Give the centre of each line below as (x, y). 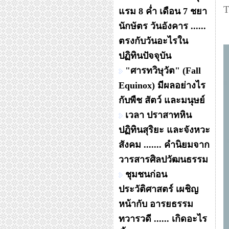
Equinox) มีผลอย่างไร (162, 85)
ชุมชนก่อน (146, 174)
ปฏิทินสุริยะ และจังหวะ (164, 130)
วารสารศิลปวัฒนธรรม (163, 159)
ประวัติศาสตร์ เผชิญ (158, 189)
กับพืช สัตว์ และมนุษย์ (162, 100)
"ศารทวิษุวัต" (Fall (163, 71)
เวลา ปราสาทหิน (158, 115)
